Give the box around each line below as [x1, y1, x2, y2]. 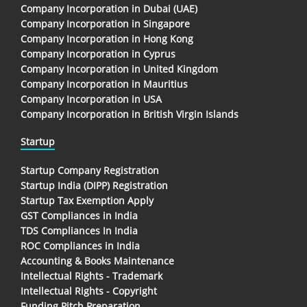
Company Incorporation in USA [21, 92, 162, 106]
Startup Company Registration [21, 163, 159, 177]
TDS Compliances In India [21, 223, 138, 237]
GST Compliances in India [21, 208, 138, 222]
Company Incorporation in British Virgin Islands [21, 107, 238, 121]
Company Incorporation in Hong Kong [21, 32, 193, 45]
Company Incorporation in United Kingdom [21, 62, 218, 75]
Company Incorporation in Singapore [21, 16, 190, 30]
